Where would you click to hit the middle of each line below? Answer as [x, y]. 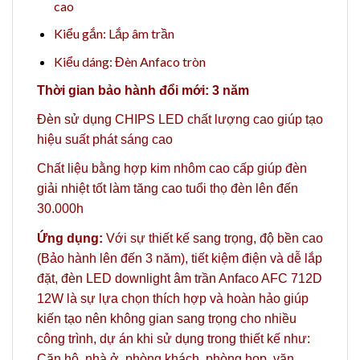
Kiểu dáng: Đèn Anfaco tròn [129, 61]
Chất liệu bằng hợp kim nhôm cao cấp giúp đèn [172, 169]
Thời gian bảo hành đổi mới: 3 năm [143, 91]
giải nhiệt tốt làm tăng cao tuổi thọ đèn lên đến [168, 189]
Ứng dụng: [70, 238]
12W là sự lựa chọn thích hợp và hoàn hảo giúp [173, 298]
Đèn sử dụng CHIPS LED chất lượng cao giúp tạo [180, 120]
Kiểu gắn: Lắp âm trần [114, 34]
